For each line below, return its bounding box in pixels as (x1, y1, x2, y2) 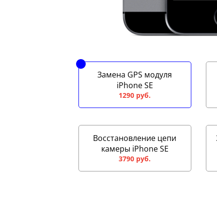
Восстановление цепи (93, 132, 177, 143)
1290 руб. (119, 90, 151, 100)
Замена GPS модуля (97, 69, 172, 80)
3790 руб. (119, 154, 151, 163)
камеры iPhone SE (101, 143, 169, 154)
